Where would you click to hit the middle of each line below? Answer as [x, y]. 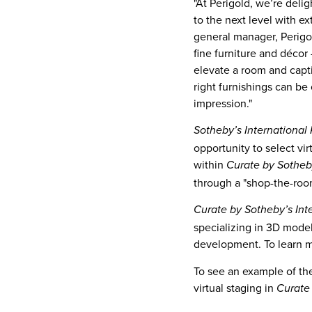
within [210, 165]
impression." [224, 103]
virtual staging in [235, 287]
